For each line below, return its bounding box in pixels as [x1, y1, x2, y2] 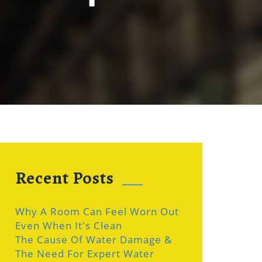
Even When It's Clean [15, 219, 122, 232]
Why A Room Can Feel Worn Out [15, 205, 179, 218]
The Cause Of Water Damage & [15, 233, 172, 246]
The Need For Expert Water [15, 247, 154, 260]
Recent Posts [15, 166, 114, 189]
